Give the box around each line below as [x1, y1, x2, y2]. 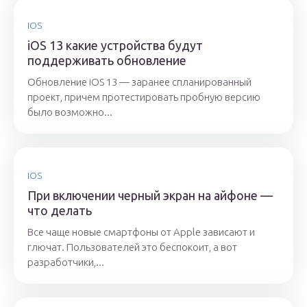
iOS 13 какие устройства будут [27, 38, 203, 53]
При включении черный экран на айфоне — [27, 188, 273, 203]
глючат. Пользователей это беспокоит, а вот [27, 241, 237, 254]
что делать [27, 204, 92, 218]
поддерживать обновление [27, 53, 186, 68]
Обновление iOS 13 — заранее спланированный [27, 76, 251, 88]
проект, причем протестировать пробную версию [27, 91, 260, 103]
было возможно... [27, 106, 112, 119]
